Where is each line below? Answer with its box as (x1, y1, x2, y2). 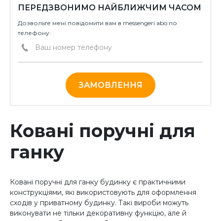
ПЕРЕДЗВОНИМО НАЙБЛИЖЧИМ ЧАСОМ (18, 3, 201, 12)
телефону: (18, 29, 51, 37)
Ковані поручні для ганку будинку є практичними (10, 177, 185, 186)
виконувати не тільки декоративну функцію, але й (10, 208, 186, 218)
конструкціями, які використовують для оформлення (10, 187, 196, 197)
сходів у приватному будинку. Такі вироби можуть (10, 198, 188, 207)
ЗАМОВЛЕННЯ (78, 80, 143, 90)
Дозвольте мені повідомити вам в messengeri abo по (18, 19, 177, 27)
